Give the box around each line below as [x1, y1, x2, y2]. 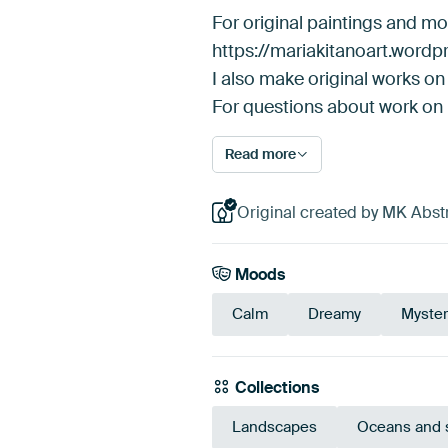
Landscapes [232, 417, 317, 438]
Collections [231, 377, 320, 399]
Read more [225, 144, 296, 163]
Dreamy [308, 304, 361, 325]
